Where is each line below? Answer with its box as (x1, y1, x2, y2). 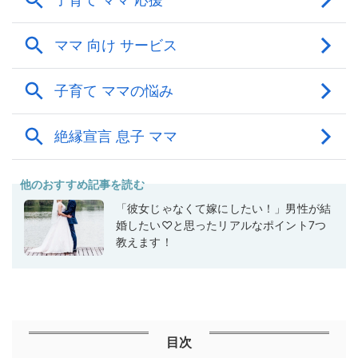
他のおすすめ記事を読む (20, 177, 145, 192)
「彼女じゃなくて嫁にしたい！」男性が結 (116, 201, 332, 216)
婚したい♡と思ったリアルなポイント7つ (116, 218, 327, 233)
